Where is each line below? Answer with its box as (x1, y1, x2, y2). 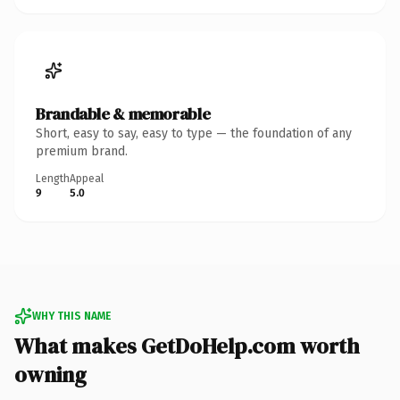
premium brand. (36, 143, 128, 159)
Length (36, 171, 70, 185)
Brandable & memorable (36, 102, 211, 125)
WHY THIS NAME (32, 309, 111, 322)
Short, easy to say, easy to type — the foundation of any (36, 125, 352, 141)
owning (14, 359, 87, 389)
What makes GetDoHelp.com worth (14, 330, 360, 361)
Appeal (70, 171, 104, 185)
